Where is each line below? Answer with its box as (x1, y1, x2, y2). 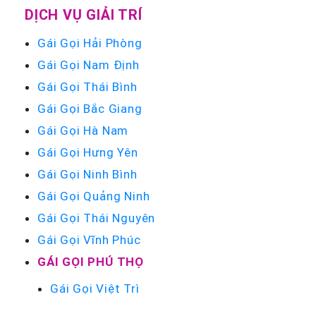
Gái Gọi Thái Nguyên (37, 209, 156, 226)
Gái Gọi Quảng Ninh (37, 188, 150, 204)
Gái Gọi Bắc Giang (37, 100, 142, 116)
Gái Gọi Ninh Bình (37, 166, 138, 182)
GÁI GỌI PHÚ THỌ (37, 253, 144, 269)
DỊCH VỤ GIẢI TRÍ (25, 5, 142, 23)
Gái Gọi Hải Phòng (37, 35, 142, 51)
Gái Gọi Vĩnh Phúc (37, 231, 141, 248)
